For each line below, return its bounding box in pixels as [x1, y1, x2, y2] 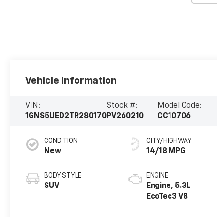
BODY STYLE [44, 172, 82, 180]
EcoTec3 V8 [146, 193, 188, 201]
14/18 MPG [146, 147, 186, 155]
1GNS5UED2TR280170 [25, 112, 107, 121]
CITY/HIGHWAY [146, 138, 192, 145]
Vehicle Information [25, 76, 117, 86]
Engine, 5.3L [146, 182, 191, 190]
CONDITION [44, 138, 78, 145]
